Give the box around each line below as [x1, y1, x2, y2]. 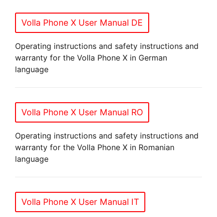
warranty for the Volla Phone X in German [15, 52, 168, 62]
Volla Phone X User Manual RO [21, 107, 143, 117]
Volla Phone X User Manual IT [21, 196, 139, 207]
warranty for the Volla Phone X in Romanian [15, 142, 175, 152]
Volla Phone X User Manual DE [21, 17, 143, 28]
